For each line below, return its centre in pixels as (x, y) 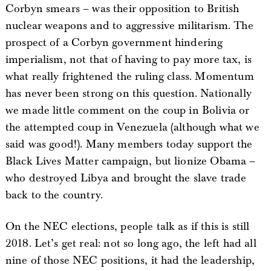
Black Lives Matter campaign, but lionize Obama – (130, 161)
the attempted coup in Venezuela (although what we (132, 127)
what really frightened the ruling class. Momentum (129, 77)
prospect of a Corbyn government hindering (114, 43)
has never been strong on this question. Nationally (128, 93)
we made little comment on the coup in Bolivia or (127, 110)
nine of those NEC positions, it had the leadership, (130, 260)
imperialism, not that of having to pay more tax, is (129, 60)
